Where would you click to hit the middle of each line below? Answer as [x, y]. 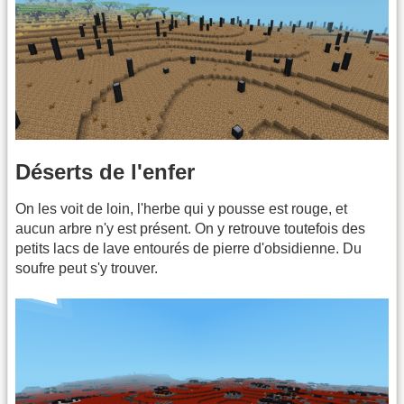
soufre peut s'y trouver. [87, 269]
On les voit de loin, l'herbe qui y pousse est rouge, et [181, 209]
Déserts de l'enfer [105, 172]
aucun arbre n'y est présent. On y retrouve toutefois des [190, 229]
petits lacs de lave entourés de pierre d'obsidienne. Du [188, 249]
